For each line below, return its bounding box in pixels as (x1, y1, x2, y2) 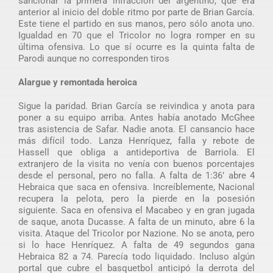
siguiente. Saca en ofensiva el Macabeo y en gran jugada (18, 204, 255, 216)
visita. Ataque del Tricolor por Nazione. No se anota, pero (18, 227, 255, 239)
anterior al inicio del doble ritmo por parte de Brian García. (18, 6, 255, 18)
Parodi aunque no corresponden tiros (18, 52, 169, 64)
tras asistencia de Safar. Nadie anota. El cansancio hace (18, 123, 255, 135)
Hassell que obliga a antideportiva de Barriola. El (18, 146, 255, 158)
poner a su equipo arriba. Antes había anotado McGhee (18, 112, 255, 123)
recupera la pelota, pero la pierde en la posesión (18, 193, 255, 204)
